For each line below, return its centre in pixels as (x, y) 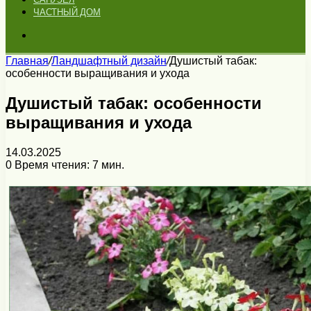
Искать (50, 34)
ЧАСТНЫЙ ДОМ (67, 12)
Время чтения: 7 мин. (68, 165)
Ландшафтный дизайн (109, 61)
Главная (27, 61)
